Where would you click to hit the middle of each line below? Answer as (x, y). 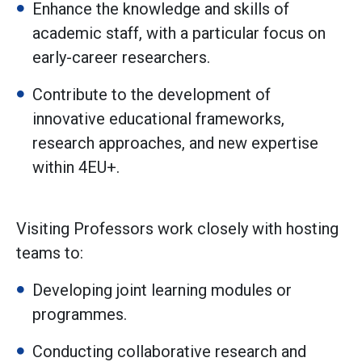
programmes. (80, 315)
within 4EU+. (76, 168)
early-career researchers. (121, 58)
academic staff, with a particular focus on (179, 34)
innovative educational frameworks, (158, 119)
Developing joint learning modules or (162, 290)
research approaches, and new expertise (175, 143)
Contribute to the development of (152, 95)
